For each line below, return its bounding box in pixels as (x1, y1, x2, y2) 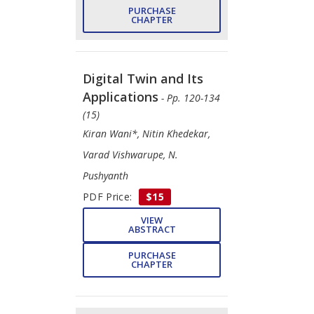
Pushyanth (83, 168, 128, 182)
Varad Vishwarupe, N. (83, 147, 178, 161)
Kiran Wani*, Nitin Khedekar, (83, 126, 210, 140)
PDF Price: (83, 189, 135, 203)
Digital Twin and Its (83, 69, 203, 87)
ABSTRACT (128, 222, 176, 235)
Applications (83, 88, 158, 105)
